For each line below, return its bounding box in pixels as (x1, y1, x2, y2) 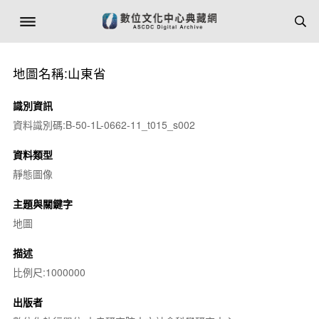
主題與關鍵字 (12, 197, 73, 211)
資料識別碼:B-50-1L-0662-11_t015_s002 (12, 117, 195, 132)
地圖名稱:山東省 (12, 64, 106, 82)
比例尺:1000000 (12, 265, 85, 279)
